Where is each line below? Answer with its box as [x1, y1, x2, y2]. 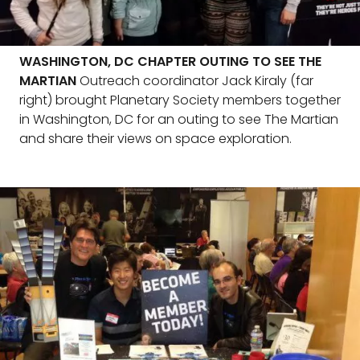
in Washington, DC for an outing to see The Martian [19, 110, 338, 129]
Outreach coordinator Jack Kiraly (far [76, 72, 313, 90]
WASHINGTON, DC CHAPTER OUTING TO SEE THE [19, 52, 321, 71]
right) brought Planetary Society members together [19, 91, 341, 109]
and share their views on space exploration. [19, 129, 292, 148]
